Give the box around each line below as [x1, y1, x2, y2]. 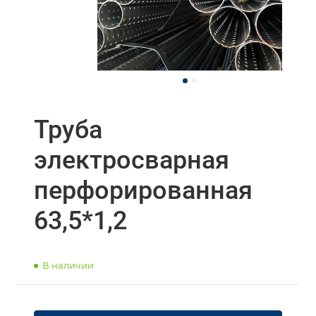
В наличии [42, 260, 94, 271]
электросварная [34, 145, 229, 175]
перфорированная [34, 176, 253, 205]
